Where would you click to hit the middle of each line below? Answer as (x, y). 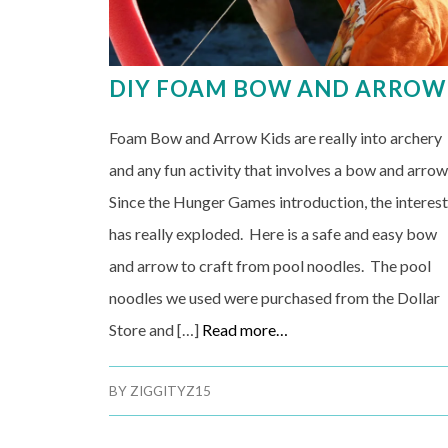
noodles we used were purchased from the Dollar (275, 297)
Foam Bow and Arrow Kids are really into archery (276, 137)
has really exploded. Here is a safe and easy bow (273, 233)
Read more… (245, 329)
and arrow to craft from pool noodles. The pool (270, 265)
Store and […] (156, 329)
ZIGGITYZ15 (171, 390)
